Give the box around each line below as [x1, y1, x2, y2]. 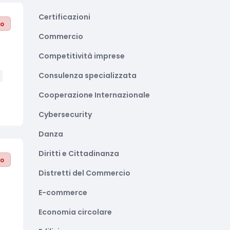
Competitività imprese [39, 51, 125, 61]
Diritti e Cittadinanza [39, 148, 119, 159]
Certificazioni [39, 12, 90, 22]
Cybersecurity [39, 109, 92, 120]
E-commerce [39, 187, 87, 198]
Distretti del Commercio [39, 168, 130, 178]
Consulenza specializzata [39, 70, 137, 81]
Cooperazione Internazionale [39, 90, 150, 100]
